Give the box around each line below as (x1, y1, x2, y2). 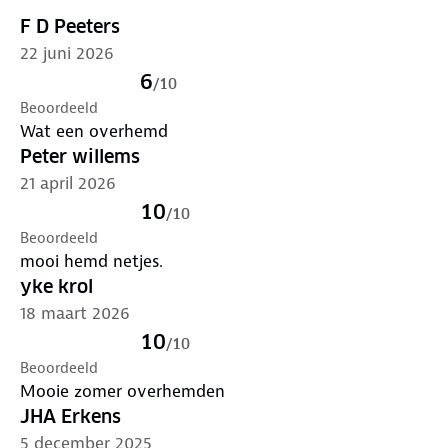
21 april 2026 (20, 171, 116, 194)
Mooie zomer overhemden (20, 379, 225, 402)
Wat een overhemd (20, 119, 168, 142)
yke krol (20, 274, 93, 298)
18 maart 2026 (20, 301, 130, 324)
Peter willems (20, 144, 140, 168)
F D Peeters (20, 14, 120, 38)
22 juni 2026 (20, 41, 114, 64)
